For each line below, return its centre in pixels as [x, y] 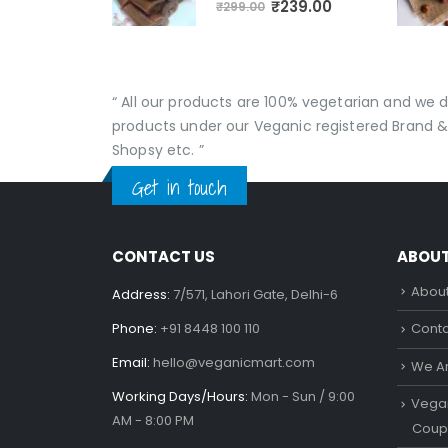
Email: [131, 362]
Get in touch [179, 187]
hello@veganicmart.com [234, 362]
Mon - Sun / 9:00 [303, 396]
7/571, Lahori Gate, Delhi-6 [255, 294]
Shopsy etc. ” [158, 149]
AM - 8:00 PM [153, 420]
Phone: [134, 328]
